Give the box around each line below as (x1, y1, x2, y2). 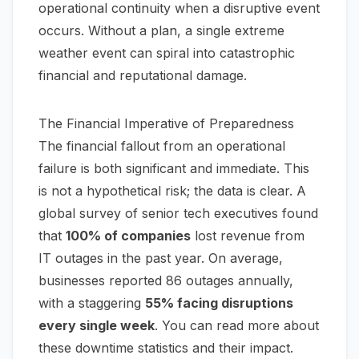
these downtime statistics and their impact (38, 340, 290, 357)
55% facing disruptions (145, 295, 293, 312)
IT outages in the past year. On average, (38, 250, 283, 267)
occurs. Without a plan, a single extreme (38, 22, 284, 39)
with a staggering (38, 295, 145, 312)
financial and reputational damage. (38, 67, 247, 84)
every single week (38, 317, 155, 334)
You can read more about (162, 317, 319, 334)
